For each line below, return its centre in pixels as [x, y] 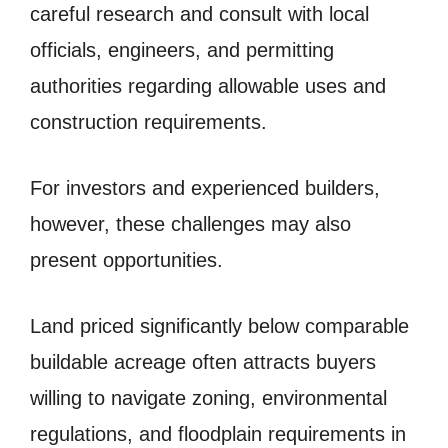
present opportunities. [126, 259]
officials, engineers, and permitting [182, 49]
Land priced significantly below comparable [219, 325]
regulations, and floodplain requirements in [218, 433]
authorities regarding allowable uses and [208, 85]
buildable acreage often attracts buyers [203, 361]
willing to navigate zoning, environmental [208, 397]
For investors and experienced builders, [205, 187]
